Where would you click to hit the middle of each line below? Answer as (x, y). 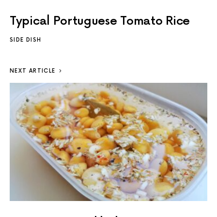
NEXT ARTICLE (33, 71)
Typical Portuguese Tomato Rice (100, 21)
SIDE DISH (26, 40)
